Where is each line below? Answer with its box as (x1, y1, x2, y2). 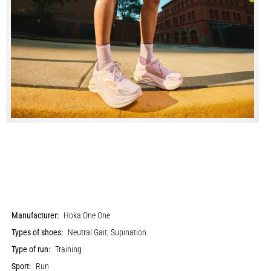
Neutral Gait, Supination (68, 227, 147, 238)
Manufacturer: (11, 210, 59, 221)
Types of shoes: (11, 227, 64, 238)
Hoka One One (64, 210, 111, 221)
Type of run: (11, 244, 51, 255)
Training (55, 244, 82, 255)
